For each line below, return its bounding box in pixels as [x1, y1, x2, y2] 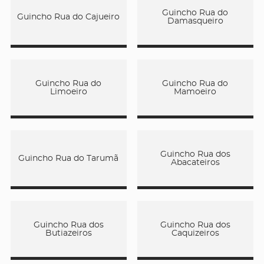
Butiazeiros [45, 229, 92, 237]
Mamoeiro [174, 87, 217, 96]
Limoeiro [49, 87, 87, 96]
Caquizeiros [171, 229, 219, 237]
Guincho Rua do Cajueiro [17, 12, 120, 21]
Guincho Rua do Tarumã [18, 154, 119, 163]
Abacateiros [170, 158, 220, 167]
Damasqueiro [167, 16, 223, 25]
